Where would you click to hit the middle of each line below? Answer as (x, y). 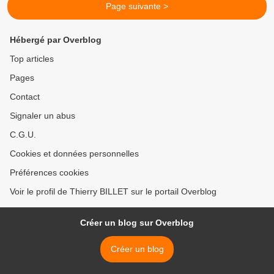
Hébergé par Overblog (56, 40)
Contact (25, 97)
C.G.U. (23, 135)
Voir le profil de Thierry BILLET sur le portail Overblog (113, 191)
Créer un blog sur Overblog (137, 223)
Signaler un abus (43, 116)
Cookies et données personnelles (74, 154)
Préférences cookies (49, 172)
